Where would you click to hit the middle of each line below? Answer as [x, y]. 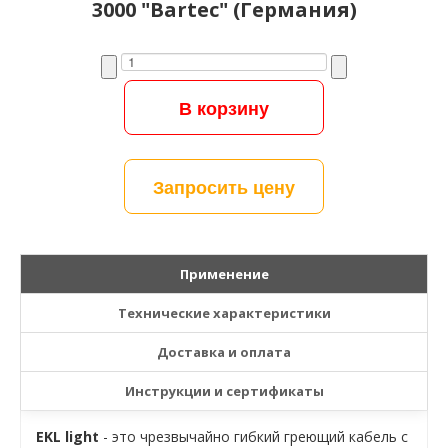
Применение [224, 274]
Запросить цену [224, 186]
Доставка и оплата [224, 352]
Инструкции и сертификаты [224, 391]
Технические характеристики [224, 313]
